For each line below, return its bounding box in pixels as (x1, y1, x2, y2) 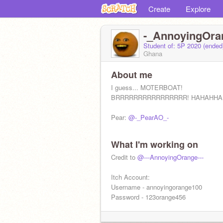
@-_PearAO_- (128, 112, 169, 122)
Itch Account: (111, 172, 150, 182)
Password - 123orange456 (111, 192, 186, 202)
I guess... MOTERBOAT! (111, 83, 183, 92)
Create (148, 3, 170, 14)
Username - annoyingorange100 (111, 182, 202, 192)
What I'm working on (111, 138, 198, 151)
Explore (186, 3, 211, 14)
